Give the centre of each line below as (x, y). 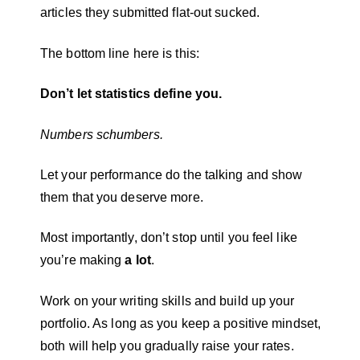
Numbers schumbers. (103, 134)
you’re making (83, 260)
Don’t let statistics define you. (135, 94)
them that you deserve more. (123, 197)
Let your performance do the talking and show (172, 174)
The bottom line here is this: (120, 53)
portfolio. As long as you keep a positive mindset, (181, 323)
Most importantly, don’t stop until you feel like (169, 238)
